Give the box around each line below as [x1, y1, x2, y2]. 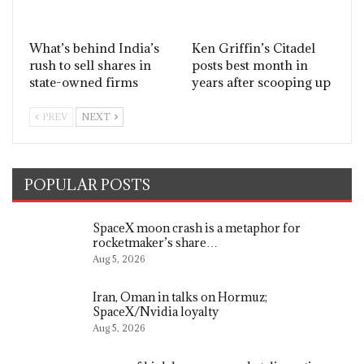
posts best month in [192, 56, 308, 73]
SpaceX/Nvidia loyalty [93, 304, 219, 320]
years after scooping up [192, 73, 331, 90]
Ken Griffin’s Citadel [192, 39, 315, 56]
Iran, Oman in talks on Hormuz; [93, 289, 267, 305]
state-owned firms [29, 73, 138, 90]
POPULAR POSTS [24, 175, 151, 194]
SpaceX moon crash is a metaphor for [93, 219, 301, 236]
